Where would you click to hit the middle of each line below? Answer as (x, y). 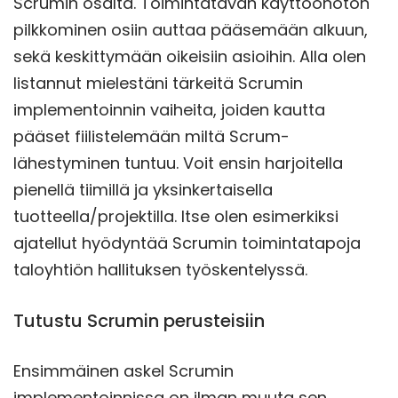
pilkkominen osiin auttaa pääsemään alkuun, (191, 29)
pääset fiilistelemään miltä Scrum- (151, 136)
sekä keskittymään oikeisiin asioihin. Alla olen (190, 56)
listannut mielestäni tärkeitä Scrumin (158, 83)
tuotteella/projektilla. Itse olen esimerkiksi (176, 216)
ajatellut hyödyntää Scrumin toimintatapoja (187, 243)
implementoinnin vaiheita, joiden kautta (169, 109)
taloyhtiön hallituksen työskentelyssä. (163, 269)
